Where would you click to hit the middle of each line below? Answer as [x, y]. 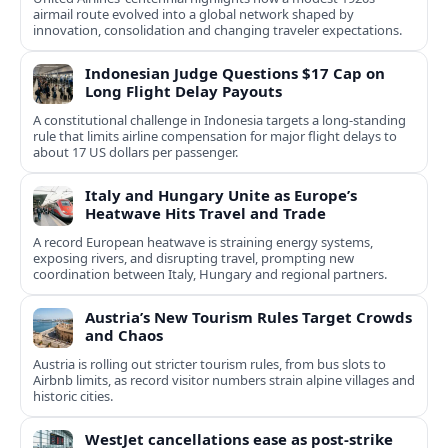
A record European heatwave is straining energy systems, [203, 242]
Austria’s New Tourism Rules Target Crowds [248, 317]
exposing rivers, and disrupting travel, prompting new [193, 258]
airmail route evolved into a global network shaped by [193, 14]
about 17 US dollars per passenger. [135, 152]
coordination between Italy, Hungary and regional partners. [210, 274]
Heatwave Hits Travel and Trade [205, 213]
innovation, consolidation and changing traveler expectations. [217, 30]
